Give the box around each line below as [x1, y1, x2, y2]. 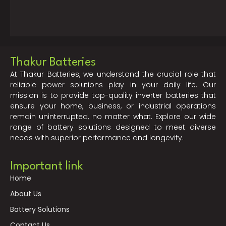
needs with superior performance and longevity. [10, 132, 184, 143]
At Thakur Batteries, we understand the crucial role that [10, 69, 216, 79]
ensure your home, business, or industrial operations [10, 100, 216, 111]
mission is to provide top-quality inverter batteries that [10, 90, 216, 100]
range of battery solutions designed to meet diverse [10, 122, 216, 132]
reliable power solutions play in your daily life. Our [10, 79, 216, 90]
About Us [10, 189, 41, 199]
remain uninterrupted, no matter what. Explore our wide [10, 111, 216, 122]
